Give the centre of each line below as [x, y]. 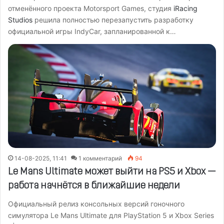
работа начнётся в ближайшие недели [94, 186]
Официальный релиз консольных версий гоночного [96, 203]
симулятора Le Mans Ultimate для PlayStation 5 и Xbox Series [111, 215]
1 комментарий [100, 158]
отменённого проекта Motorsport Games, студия [91, 8]
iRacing [185, 8]
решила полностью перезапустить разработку [113, 19]
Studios [20, 19]
